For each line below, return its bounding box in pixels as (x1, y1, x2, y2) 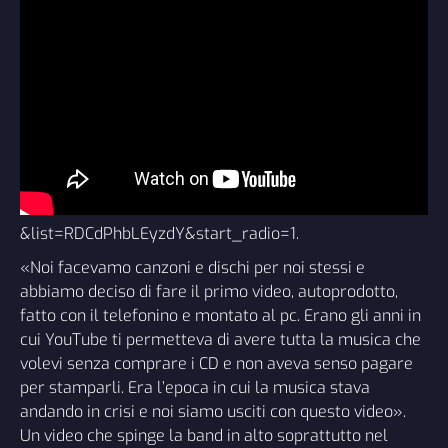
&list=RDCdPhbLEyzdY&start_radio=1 (20, 222, 296, 244)
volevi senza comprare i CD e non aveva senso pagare (20, 352, 413, 374)
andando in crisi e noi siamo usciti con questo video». (20, 400, 406, 422)
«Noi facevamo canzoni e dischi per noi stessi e (20, 256, 365, 278)
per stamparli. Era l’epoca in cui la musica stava (20, 376, 370, 398)
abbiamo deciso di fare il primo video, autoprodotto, (20, 280, 398, 302)
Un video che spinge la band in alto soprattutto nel (20, 424, 388, 446)
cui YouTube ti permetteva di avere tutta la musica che (20, 328, 421, 350)
